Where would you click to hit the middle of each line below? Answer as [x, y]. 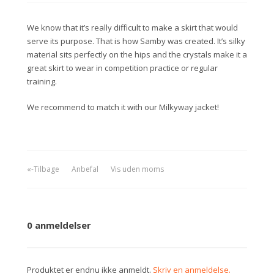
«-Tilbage [43, 169]
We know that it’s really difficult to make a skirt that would [132, 27]
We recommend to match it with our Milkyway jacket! [123, 107]
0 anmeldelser [59, 225]
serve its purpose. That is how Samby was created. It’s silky [136, 41]
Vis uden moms [137, 169]
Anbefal [85, 169]
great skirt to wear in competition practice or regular [122, 68]
